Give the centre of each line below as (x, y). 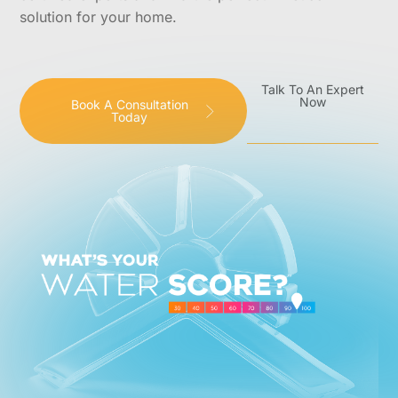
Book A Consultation (129, 104)
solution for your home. (99, 17)
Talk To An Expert (312, 89)
